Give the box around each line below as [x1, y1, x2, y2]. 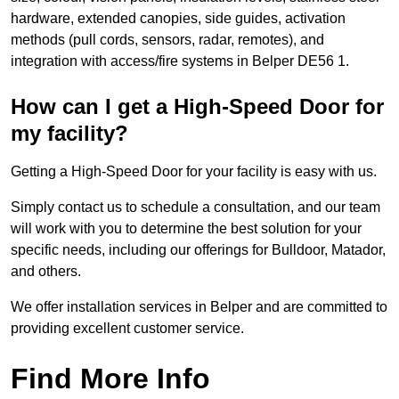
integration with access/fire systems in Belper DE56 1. [11, 53, 349, 69]
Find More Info [11, 362, 210, 395]
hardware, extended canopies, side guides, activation [11, 11, 346, 27]
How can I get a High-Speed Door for [11, 94, 384, 119]
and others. [11, 264, 81, 280]
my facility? [11, 121, 128, 146]
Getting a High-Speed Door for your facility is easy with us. [11, 164, 377, 180]
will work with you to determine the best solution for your [11, 221, 362, 237]
